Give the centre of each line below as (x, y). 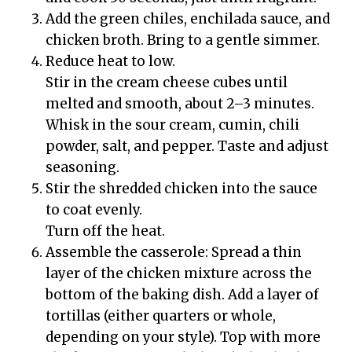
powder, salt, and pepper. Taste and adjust (187, 146)
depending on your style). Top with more (183, 337)
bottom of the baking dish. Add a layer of (182, 294)
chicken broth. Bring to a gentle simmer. (183, 40)
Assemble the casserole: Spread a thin (174, 252)
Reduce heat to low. (110, 61)
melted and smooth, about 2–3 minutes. (180, 103)
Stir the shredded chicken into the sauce (181, 188)
